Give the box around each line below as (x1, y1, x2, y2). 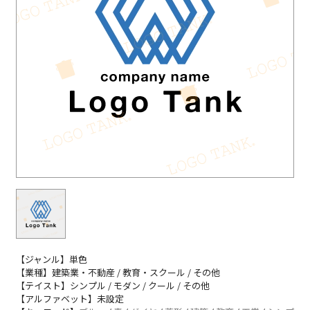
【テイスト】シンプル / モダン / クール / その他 (16, 279, 210, 293)
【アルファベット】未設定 (16, 292, 124, 306)
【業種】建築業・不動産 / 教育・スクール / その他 (16, 266, 220, 280)
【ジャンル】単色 (16, 253, 87, 266)
